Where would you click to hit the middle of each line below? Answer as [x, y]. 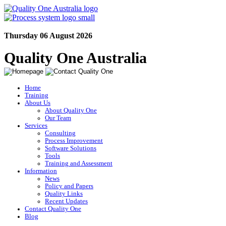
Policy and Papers [69, 186]
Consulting [60, 133]
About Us [38, 103]
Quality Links [64, 194]
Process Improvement [74, 141]
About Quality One [71, 110]
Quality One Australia [75, 58]
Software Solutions [71, 148]
